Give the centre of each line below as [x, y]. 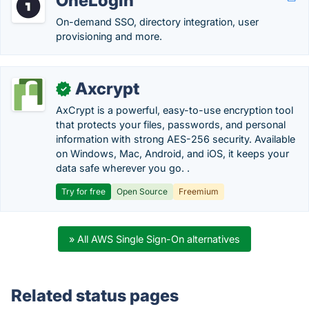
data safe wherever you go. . [123, 168]
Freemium [199, 191]
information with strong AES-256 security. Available [176, 139]
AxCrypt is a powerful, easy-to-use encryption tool [175, 110]
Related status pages [95, 296]
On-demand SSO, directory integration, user [157, 22]
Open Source [142, 191]
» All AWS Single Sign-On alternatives [154, 239]
